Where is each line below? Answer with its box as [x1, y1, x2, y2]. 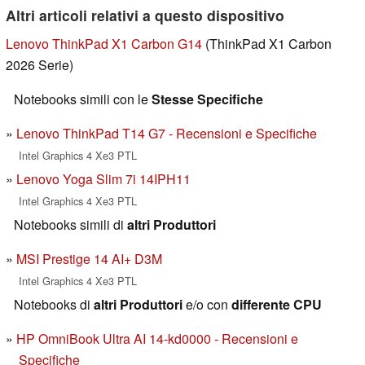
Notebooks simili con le [14, 89, 152, 108]
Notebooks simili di [14, 214, 127, 234]
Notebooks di [14, 294, 94, 314]
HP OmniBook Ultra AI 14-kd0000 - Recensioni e [16, 328, 298, 348]
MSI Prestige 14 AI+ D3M [16, 248, 162, 268]
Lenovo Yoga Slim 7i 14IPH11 [16, 169, 191, 188]
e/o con [182, 294, 231, 314]
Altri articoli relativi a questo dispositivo [6, 4, 284, 25]
